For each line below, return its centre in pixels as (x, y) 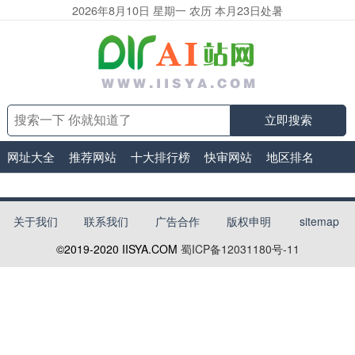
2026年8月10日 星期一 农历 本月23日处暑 (177, 10)
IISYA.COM (149, 249)
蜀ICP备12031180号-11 (240, 249)
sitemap (320, 221)
